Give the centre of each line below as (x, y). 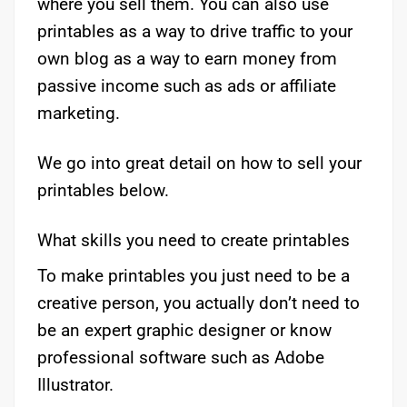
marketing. (79, 113)
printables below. (103, 190)
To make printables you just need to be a (194, 276)
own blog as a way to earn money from (187, 58)
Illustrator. (75, 385)
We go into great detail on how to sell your (199, 163)
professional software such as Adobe (181, 358)
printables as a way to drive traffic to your (195, 31)
